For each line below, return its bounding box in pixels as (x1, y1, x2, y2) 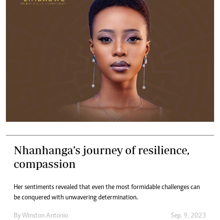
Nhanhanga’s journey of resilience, (14, 143, 190, 157)
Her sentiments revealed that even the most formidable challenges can (14, 184, 200, 191)
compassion (14, 157, 76, 170)
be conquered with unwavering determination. (14, 194, 138, 201)
